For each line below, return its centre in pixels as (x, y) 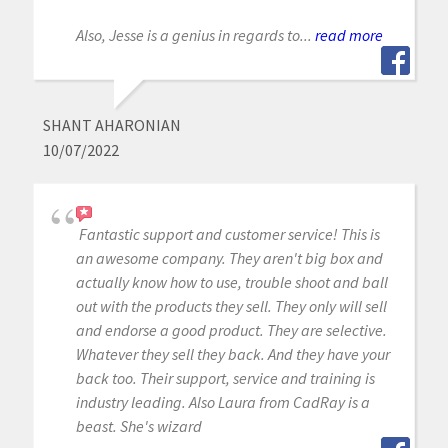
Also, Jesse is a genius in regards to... (193, 34)
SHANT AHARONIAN (111, 124)
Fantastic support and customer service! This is (229, 233)
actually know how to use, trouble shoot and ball (231, 281)
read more (348, 34)
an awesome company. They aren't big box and (229, 257)
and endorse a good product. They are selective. (231, 329)
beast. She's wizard (138, 425)
